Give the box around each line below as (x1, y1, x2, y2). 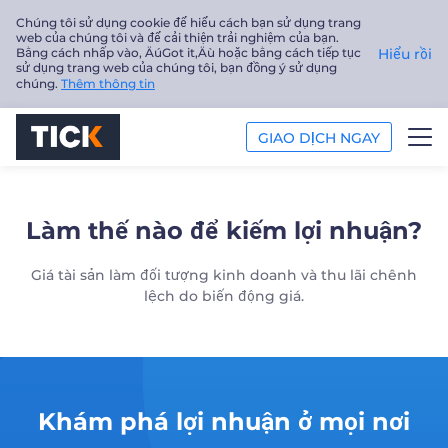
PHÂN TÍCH (16, 284, 111, 303)
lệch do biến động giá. (144, 287, 304, 305)
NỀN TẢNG (16, 233, 102, 252)
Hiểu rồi (378, 45, 432, 63)
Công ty (16, 386, 82, 405)
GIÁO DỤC (16, 335, 100, 354)
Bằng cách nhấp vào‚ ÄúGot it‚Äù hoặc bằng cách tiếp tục (16, 45, 361, 60)
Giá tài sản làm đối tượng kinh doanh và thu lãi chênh (31, 266, 417, 284)
